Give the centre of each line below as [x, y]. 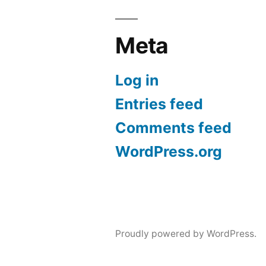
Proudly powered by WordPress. [186, 233]
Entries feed [159, 104]
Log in [137, 80]
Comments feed [174, 127]
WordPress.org [169, 151]
